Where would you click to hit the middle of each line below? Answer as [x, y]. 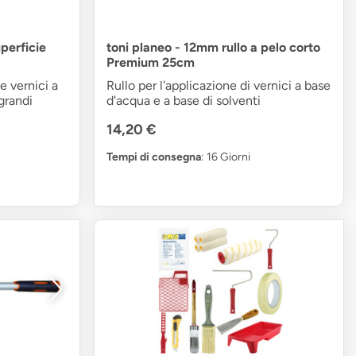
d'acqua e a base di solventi [184, 101]
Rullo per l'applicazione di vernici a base [219, 86]
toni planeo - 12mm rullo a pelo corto [214, 48]
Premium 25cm [151, 63]
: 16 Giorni [226, 157]
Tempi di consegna [154, 157]
